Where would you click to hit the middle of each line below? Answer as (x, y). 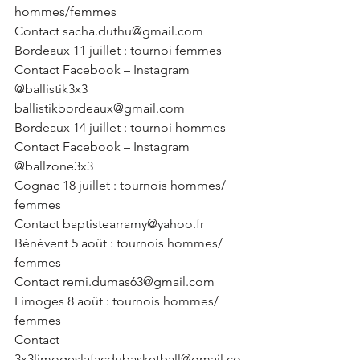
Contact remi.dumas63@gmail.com (115, 282)
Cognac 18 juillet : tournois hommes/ (122, 185)
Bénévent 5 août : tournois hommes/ (120, 243)
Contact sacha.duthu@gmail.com (109, 31)
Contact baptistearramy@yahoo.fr (109, 224)
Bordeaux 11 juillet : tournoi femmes (118, 50)
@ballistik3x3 (51, 89)
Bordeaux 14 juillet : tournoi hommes (120, 127)
